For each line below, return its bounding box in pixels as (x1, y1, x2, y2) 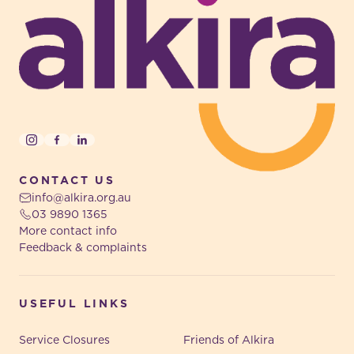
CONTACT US (19, 172, 115, 189)
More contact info (19, 223, 117, 239)
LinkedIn (81, 138, 129, 155)
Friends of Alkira (183, 332, 274, 348)
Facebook (55, 138, 110, 155)
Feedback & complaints (19, 239, 147, 256)
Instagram (30, 138, 86, 155)
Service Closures (19, 332, 110, 348)
